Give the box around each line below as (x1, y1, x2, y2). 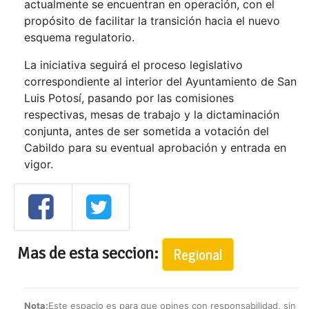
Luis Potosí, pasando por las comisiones (24, 91, 234, 106)
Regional (174, 242, 222, 266)
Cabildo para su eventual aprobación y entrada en (24, 141, 286, 155)
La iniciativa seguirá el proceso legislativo (24, 58, 243, 72)
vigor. (24, 157, 53, 172)
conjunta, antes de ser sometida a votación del (24, 124, 269, 139)
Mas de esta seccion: (17, 242, 162, 263)
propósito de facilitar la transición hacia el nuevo (24, 14, 280, 28)
